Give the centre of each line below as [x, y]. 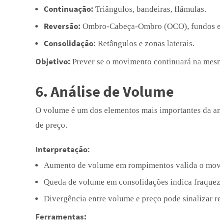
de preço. [51, 125]
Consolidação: [70, 43]
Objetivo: [53, 61]
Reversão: [62, 26]
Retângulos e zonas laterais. [145, 43]
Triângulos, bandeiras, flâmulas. [150, 9]
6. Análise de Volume [105, 91]
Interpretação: [63, 149]
